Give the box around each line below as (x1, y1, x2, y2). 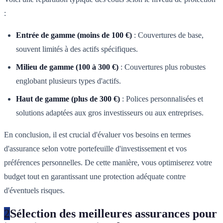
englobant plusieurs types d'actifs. (16, 76, 121, 85)
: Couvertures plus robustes (118, 62, 206, 71)
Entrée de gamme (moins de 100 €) (16, 30, 132, 39)
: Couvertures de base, (132, 30, 204, 39)
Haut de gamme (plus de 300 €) (16, 94, 120, 103)
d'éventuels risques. (4, 186, 65, 195)
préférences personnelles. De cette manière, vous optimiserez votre (4, 158, 212, 167)
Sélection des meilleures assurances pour (10, 207, 217, 221)
